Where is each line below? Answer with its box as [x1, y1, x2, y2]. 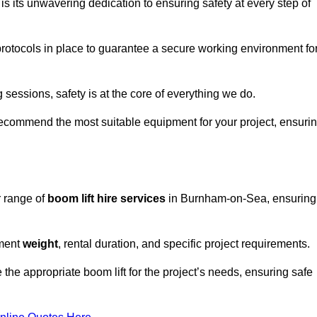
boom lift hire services [47, 192, 166, 205]
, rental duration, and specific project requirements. [58, 238, 310, 250]
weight [23, 238, 58, 250]
